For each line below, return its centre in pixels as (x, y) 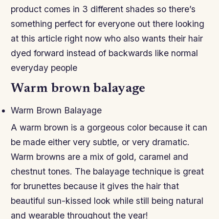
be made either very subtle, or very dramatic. (100, 142)
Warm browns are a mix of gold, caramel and (100, 157)
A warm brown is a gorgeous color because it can (109, 128)
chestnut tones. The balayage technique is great (108, 172)
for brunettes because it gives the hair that (95, 186)
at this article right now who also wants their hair (107, 39)
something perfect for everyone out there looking (108, 24)
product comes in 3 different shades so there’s (103, 9)
